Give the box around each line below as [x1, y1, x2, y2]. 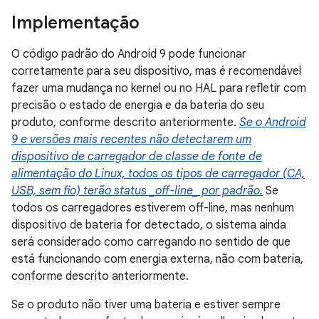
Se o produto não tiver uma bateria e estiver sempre [11, 298, 281, 312]
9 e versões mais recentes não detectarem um [11, 132, 251, 147]
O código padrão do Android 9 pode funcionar [11, 47, 246, 61]
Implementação [11, 12, 140, 33]
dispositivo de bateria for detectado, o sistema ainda [11, 218, 286, 232]
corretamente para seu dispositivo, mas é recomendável [11, 64, 301, 78]
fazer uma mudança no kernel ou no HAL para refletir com [11, 81, 306, 95]
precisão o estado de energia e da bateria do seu [11, 98, 264, 113]
